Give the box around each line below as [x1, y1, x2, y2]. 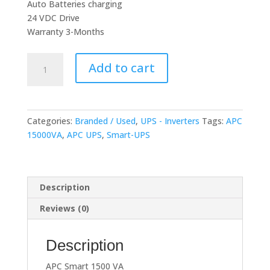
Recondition [26, 136, 74, 148]
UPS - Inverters [140, 115, 199, 127]
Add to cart [88, 59, 155, 76]
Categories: [27, 115, 75, 127]
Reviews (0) [39, 202, 89, 214]
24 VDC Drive [27, 11, 80, 24]
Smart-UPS [106, 128, 150, 140]
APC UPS [66, 128, 102, 140]
